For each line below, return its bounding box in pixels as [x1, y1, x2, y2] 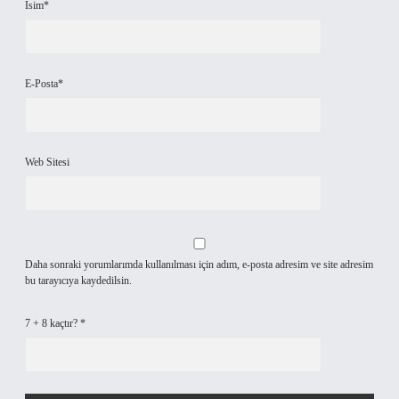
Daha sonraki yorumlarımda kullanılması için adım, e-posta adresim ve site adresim [25, 258, 373, 271]
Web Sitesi [25, 156, 69, 168]
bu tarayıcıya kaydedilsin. [25, 274, 132, 287]
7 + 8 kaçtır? [25, 317, 80, 330]
